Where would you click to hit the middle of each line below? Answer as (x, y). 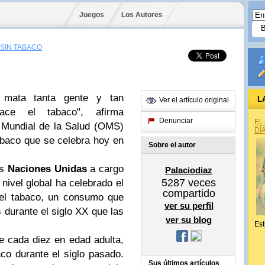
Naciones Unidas (47, 169)
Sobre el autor (172, 145)
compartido (189, 193)
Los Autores (142, 15)
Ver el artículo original (194, 100)
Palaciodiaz (189, 170)
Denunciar (176, 121)
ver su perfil (189, 206)
